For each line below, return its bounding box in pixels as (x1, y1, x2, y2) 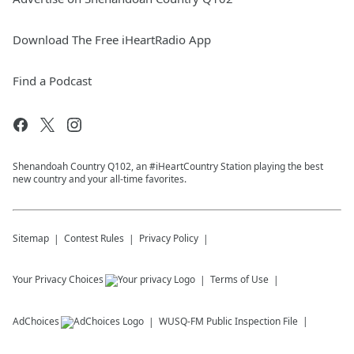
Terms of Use (210, 273, 269, 286)
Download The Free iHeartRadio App (13, 32, 211, 47)
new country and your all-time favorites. (13, 172, 186, 186)
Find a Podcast (13, 73, 92, 88)
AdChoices (13, 314, 59, 328)
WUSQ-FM (159, 314, 204, 328)
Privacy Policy (139, 232, 198, 245)
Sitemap (13, 232, 49, 245)
